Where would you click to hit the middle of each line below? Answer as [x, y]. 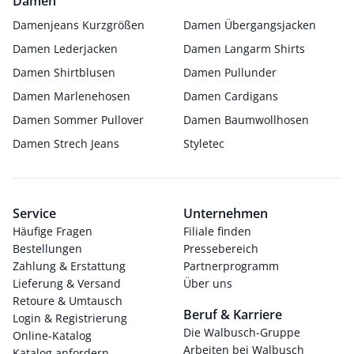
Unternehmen [226, 213]
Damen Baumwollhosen [246, 120]
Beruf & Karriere [233, 314]
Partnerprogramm [231, 266]
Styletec [204, 143]
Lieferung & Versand [67, 283]
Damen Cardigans [231, 96]
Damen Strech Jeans [66, 143]
